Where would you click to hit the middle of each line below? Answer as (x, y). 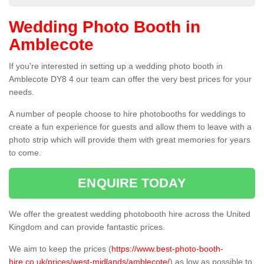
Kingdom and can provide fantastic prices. (88, 227)
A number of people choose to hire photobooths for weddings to (127, 114)
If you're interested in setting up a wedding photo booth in (116, 66)
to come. (25, 153)
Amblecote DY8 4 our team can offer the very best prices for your (130, 79)
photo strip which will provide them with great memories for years (130, 140)
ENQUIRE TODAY (132, 183)
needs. (22, 92)
